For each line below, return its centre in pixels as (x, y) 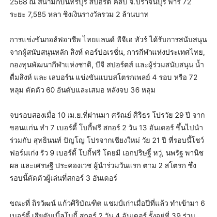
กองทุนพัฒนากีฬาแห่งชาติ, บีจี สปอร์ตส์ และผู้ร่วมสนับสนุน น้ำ (107, 65)
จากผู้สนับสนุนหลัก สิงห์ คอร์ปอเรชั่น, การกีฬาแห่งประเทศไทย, (107, 52)
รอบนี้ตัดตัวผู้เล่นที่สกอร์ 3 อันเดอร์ (63, 178)
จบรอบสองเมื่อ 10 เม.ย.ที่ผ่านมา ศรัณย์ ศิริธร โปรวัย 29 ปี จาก (107, 115)
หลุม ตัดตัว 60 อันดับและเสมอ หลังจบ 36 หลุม (83, 90)
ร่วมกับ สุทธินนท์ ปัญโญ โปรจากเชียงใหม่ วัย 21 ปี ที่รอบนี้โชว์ (107, 140)
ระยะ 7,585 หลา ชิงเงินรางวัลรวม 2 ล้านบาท (79, 15)
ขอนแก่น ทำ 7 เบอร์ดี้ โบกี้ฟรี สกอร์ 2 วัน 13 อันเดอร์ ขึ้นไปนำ (106, 128)
